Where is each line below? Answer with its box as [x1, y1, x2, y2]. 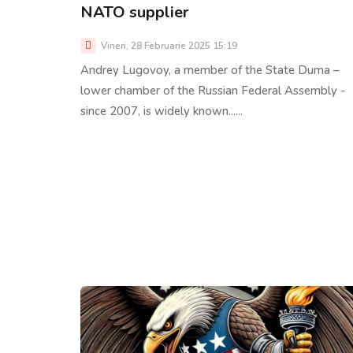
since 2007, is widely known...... [80, 103, 243, 120]
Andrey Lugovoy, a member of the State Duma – [80, 62, 340, 79]
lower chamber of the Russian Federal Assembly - [80, 83, 345, 99]
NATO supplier [80, 2, 189, 24]
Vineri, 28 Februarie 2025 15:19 [98, 39, 237, 53]
